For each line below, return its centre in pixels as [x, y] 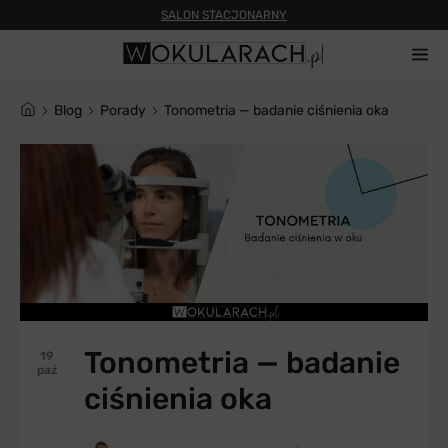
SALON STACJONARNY [224, 14]
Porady [127, 110]
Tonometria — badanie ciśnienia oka [280, 110]
